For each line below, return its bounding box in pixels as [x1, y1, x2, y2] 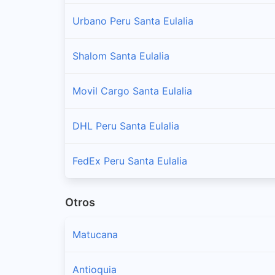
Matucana [72, 228, 118, 241]
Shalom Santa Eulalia [72, 49, 169, 62]
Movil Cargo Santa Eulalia [72, 84, 192, 97]
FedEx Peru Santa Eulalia [72, 154, 187, 167]
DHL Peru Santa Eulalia [72, 119, 179, 132]
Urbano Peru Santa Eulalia [72, 14, 193, 27]
